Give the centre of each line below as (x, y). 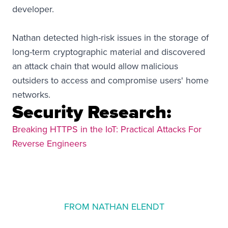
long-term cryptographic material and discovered (109, 52)
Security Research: (92, 112)
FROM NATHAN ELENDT (114, 206)
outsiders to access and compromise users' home (110, 80)
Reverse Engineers (49, 143)
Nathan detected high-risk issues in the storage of (110, 37)
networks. (31, 94)
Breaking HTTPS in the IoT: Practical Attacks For (107, 129)
